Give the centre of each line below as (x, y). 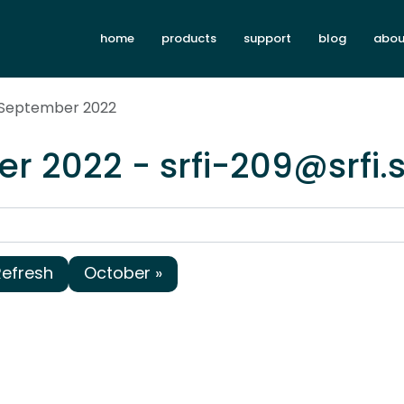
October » (123, 272)
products (189, 39)
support (267, 39)
